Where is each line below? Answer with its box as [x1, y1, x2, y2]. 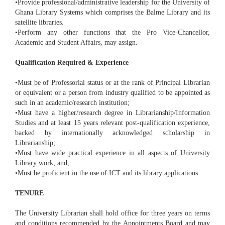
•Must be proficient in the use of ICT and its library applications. [15, 169, 200, 177]
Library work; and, [15, 159, 69, 167]
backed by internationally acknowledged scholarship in [15, 129, 210, 137]
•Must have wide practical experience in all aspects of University [15, 149, 210, 157]
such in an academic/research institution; [15, 99, 130, 107]
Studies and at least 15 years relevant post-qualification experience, [15, 119, 210, 127]
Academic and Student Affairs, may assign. [15, 39, 138, 47]
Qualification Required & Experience [15, 59, 129, 67]
